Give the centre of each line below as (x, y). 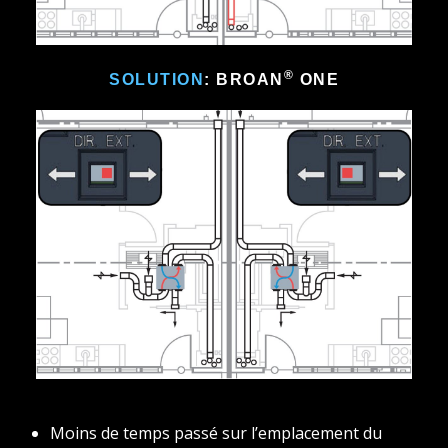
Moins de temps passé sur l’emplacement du (216, 433)
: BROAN (244, 79)
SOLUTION (156, 79)
